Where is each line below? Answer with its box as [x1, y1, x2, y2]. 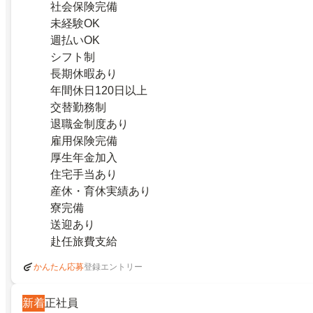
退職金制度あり [50, 118, 129, 131]
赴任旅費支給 [50, 235, 117, 248]
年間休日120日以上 [50, 85, 147, 97]
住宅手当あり [50, 168, 117, 181]
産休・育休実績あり [50, 185, 151, 198]
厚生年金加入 [50, 152, 117, 164]
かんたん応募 [34, 262, 84, 272]
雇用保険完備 [50, 135, 117, 147]
